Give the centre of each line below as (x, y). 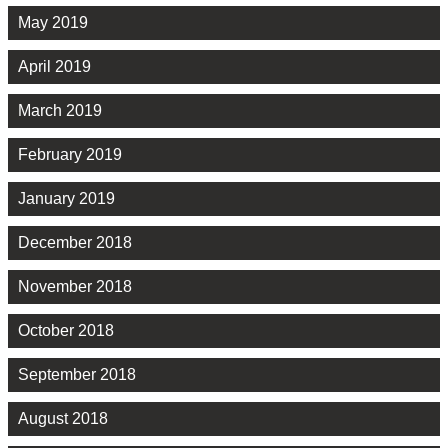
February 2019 (70, 155)
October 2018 (66, 331)
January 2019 (66, 199)
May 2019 (53, 23)
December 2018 (75, 243)
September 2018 (77, 375)
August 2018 (63, 419)
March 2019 (60, 111)
